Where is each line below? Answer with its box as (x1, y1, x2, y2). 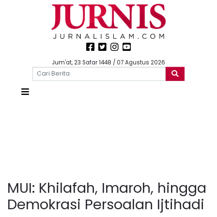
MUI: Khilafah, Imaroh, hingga (7, 178, 206, 198)
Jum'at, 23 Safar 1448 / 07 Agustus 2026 (52, 59, 165, 66)
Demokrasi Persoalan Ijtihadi (7, 194, 204, 214)
